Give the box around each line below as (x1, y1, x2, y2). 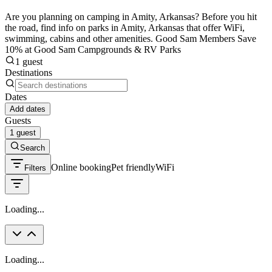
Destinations (5, 67, 52, 78)
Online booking (51, 161, 111, 172)
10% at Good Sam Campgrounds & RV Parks (5, 44, 181, 55)
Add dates (10, 104, 46, 114)
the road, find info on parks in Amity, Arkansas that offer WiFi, (5, 22, 245, 33)
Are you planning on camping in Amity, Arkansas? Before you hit (5, 11, 257, 22)
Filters (24, 163, 46, 172)
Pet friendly (111, 161, 155, 172)
